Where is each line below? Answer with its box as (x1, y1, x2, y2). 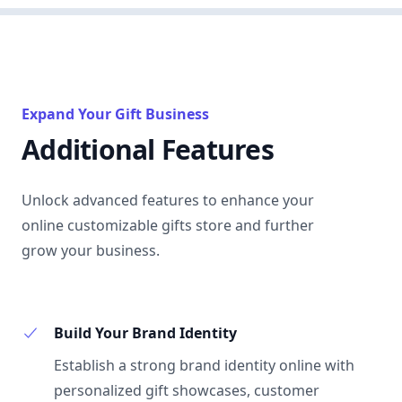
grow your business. (22, 240, 160, 260)
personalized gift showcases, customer (54, 380, 319, 400)
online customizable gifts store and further (22, 215, 314, 235)
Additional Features (22, 131, 274, 168)
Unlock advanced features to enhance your (22, 190, 314, 210)
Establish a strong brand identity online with (54, 355, 354, 375)
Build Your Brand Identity (54, 323, 237, 343)
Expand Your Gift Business (22, 104, 209, 124)
